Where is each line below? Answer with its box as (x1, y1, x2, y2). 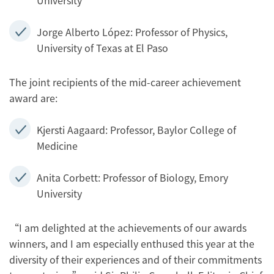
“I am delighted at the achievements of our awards (9, 220, 246, 235)
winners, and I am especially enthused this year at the (9, 236, 254, 251)
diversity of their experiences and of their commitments (9, 252, 262, 267)
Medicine (37, 138, 78, 153)
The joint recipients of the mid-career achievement (9, 75, 241, 89)
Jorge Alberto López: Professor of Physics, (37, 24, 228, 39)
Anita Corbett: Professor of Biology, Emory (37, 170, 228, 185)
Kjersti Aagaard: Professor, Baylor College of (37, 122, 236, 137)
